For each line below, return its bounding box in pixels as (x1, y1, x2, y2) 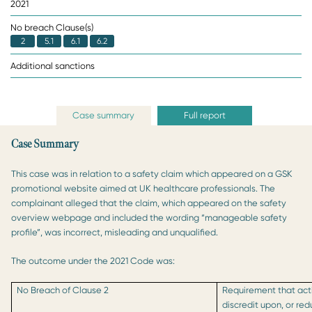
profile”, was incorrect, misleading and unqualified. (11, 226, 220, 237)
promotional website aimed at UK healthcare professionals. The (11, 182, 275, 194)
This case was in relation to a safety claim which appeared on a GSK (11, 168, 292, 179)
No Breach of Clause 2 (17, 284, 109, 295)
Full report (183, 109, 226, 120)
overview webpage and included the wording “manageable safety (11, 212, 287, 223)
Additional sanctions (10, 60, 95, 71)
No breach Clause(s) (10, 22, 93, 33)
